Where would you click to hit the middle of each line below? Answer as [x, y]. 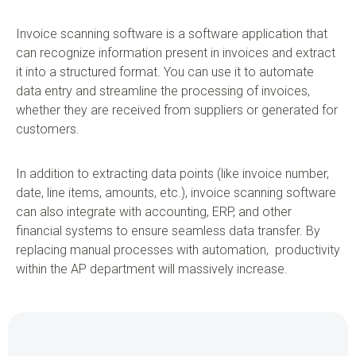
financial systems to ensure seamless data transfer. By [168, 231]
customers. [48, 130]
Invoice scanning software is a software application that [172, 34]
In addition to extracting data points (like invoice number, [172, 174]
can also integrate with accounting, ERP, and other [154, 212]
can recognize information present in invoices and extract [176, 53]
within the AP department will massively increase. [152, 269]
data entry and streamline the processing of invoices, [163, 91]
